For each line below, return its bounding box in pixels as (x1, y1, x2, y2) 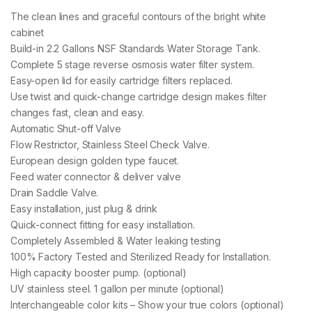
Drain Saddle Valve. (10, 187, 99, 199)
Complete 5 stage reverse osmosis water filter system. (10, 58, 254, 71)
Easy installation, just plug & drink (10, 203, 157, 215)
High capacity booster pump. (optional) (10, 267, 187, 279)
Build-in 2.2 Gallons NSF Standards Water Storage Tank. (10, 42, 260, 55)
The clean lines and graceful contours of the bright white (10, 10, 267, 23)
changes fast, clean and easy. (10, 107, 144, 119)
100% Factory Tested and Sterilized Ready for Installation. (10, 251, 271, 263)
